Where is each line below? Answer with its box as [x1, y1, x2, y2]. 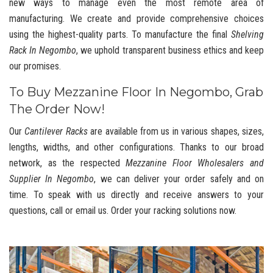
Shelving [231, 28, 264, 40]
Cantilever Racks [24, 125, 88, 137]
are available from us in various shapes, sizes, [87, 125, 264, 137]
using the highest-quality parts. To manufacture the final [9, 28, 231, 40]
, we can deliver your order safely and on [94, 172, 264, 185]
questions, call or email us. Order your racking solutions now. [9, 204, 236, 216]
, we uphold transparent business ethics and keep [76, 44, 264, 56]
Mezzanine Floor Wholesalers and [126, 157, 264, 169]
